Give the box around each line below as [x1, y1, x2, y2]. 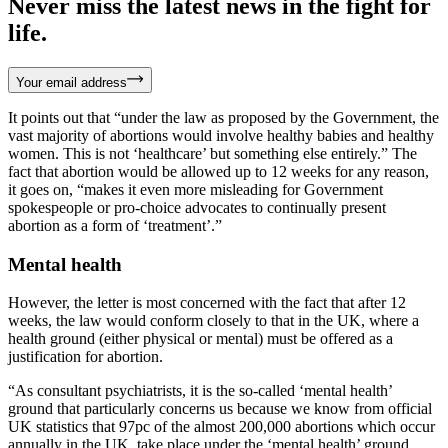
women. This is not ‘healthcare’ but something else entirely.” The [8, 144, 417, 162]
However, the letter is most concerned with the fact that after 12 [8, 294, 406, 312]
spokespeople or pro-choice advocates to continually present [8, 198, 386, 216]
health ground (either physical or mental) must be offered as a [8, 330, 393, 348]
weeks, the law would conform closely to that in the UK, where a [8, 312, 419, 330]
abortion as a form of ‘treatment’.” [8, 216, 222, 234]
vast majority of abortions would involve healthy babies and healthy [8, 126, 434, 144]
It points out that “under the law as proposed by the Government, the [8, 108, 439, 126]
